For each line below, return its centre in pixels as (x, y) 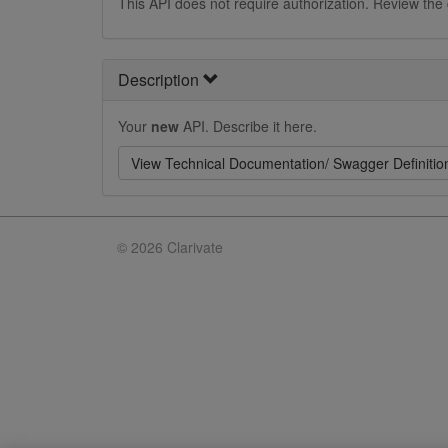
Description (160, 79)
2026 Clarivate (177, 247)
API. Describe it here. (248, 126)
